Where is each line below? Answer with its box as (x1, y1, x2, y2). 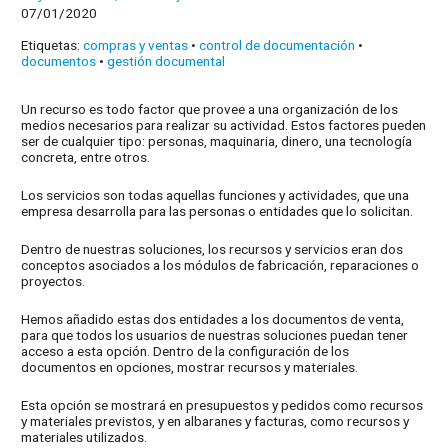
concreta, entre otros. (21, 149, 151, 166)
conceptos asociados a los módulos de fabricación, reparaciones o (21, 256, 420, 273)
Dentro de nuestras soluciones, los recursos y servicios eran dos (21, 240, 404, 257)
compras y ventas (83, 37, 189, 54)
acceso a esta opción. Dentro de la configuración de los (21, 342, 350, 359)
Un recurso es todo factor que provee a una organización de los (21, 101, 399, 118)
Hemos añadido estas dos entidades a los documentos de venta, (21, 310, 405, 327)
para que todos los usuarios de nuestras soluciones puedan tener (21, 326, 409, 343)
